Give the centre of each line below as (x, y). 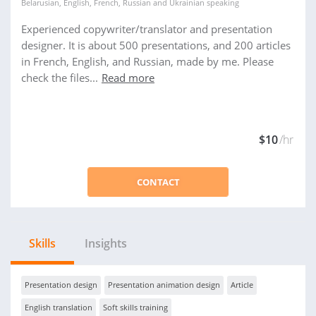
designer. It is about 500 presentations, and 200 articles (156, 45)
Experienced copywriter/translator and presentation (147, 29)
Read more (128, 78)
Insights (106, 243)
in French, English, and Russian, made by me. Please (147, 61)
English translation (59, 307)
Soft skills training (135, 307)
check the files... (60, 78)
